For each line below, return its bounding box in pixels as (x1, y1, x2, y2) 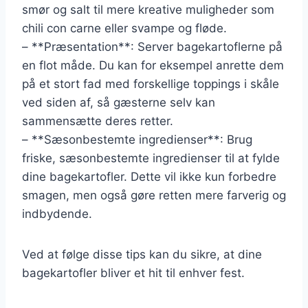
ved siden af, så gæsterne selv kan (22, 95, 215, 109)
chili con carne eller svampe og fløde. (22, 21, 227, 35)
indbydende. (22, 206, 92, 221)
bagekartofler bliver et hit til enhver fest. (22, 265, 245, 280)
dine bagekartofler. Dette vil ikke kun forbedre (22, 169, 276, 184)
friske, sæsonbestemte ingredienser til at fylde (22, 151, 280, 165)
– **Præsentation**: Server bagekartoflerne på (22, 39, 283, 54)
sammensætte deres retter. (22, 113, 173, 128)
